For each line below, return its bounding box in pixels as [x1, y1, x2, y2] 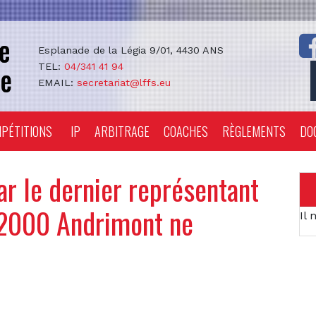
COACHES [164, 122, 208, 140]
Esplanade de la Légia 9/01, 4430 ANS [37, 44, 224, 56]
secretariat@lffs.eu [76, 76, 171, 88]
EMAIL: [37, 76, 77, 88]
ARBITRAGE [95, 122, 150, 140]
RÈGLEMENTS [222, 122, 286, 140]
